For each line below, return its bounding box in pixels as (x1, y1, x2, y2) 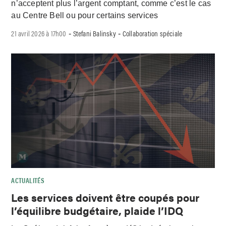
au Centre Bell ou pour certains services (11, 11, 158, 20)
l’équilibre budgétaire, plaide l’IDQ (11, 202, 184, 218)
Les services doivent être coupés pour (11, 189, 200, 205)
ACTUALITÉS (11, 175, 45, 185)
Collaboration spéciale (122, 28, 183, 39)
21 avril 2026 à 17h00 (11, 28, 67, 39)
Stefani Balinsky (73, 28, 116, 39)
